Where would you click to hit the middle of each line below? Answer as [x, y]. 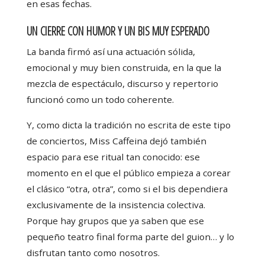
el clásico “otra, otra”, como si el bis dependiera [127, 188]
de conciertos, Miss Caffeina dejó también [116, 140]
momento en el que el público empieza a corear [128, 172]
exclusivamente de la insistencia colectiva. [116, 204]
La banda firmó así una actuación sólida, [111, 52]
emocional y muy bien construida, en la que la [124, 68]
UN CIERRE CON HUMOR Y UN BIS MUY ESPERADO [118, 31]
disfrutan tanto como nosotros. [93, 252]
